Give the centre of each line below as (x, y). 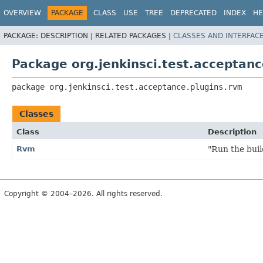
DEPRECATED (193, 13)
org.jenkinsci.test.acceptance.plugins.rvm (146, 87)
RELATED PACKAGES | (134, 36)
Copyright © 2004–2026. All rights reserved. (83, 193)
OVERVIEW (22, 13)
